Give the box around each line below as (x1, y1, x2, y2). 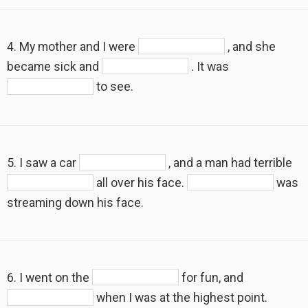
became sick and (7, 59, 102, 74)
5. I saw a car (7, 155, 79, 170)
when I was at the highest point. (93, 291, 267, 305)
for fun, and (179, 271, 243, 285)
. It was (188, 59, 229, 74)
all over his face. (93, 175, 187, 190)
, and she (225, 39, 276, 54)
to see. (93, 80, 133, 94)
